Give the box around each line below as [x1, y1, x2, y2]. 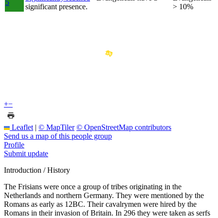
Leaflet [10, 123, 33, 131]
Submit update [4, 149, 48, 158]
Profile [4, 140, 24, 149]
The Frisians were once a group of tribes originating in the [4, 182, 182, 191]
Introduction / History [4, 165, 70, 174]
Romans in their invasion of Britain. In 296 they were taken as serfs [4, 208, 210, 217]
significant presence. [25, 2, 88, 11]
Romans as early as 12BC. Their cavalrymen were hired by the [4, 200, 197, 208]
